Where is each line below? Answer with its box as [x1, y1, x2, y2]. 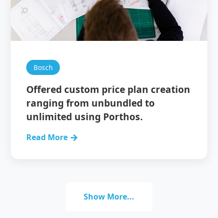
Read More [26, 132, 68, 143]
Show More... [84, 191, 134, 202]
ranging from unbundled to [26, 96, 155, 109]
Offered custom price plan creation [26, 83, 191, 96]
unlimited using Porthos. [26, 110, 143, 123]
